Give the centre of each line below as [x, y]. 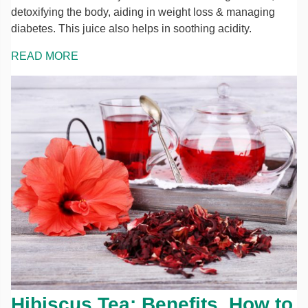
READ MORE [45, 56]
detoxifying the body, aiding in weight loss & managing [143, 12]
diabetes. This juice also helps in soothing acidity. [131, 29]
